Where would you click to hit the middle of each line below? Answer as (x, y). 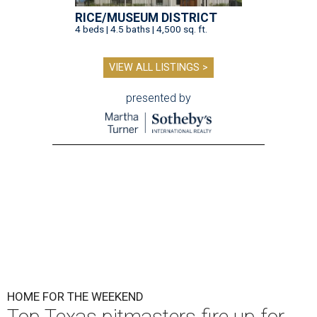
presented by (158, 98)
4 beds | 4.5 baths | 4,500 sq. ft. (141, 29)
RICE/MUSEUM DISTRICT (146, 18)
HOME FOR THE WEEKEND (75, 297)
